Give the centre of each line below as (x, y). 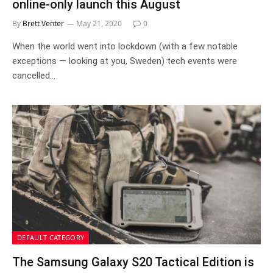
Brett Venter (43, 23)
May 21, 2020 (99, 23)
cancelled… (34, 75)
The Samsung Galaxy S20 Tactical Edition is (133, 262)
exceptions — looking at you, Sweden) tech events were (125, 61)
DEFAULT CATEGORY (51, 237)
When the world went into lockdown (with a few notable (125, 46)
